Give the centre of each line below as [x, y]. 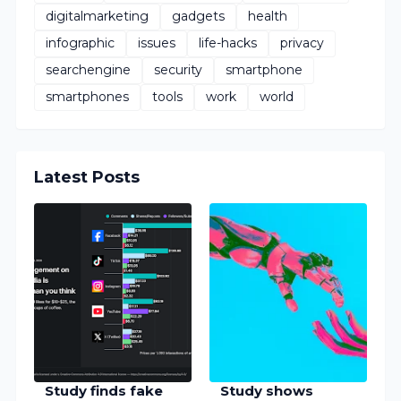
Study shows [266, 390]
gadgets [199, 17]
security [179, 70]
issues [157, 43]
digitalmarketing [98, 17]
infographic [81, 43]
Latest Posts [87, 177]
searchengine [89, 70]
